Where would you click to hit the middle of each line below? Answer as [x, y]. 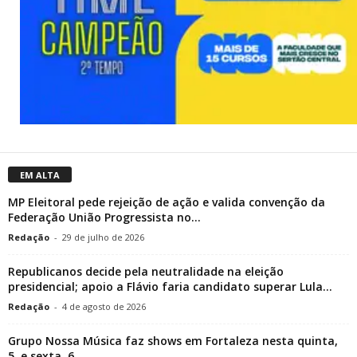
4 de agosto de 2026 [104, 306]
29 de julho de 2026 [103, 237]
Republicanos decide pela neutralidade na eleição [146, 271]
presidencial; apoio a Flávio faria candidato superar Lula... [170, 286]
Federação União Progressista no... [104, 217]
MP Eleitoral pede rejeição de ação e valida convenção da [167, 202]
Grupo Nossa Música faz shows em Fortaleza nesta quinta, [173, 340]
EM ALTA [40, 175]
